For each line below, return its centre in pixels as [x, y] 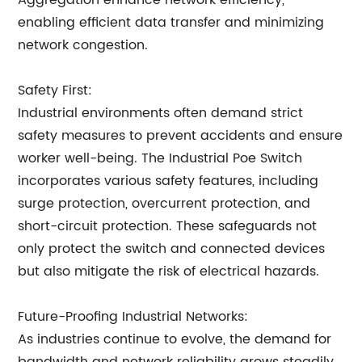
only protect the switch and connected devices [172, 249]
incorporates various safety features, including [168, 181]
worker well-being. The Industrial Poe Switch [160, 158]
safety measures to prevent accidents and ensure [181, 136]
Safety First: [55, 90]
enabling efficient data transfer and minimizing [171, 23]
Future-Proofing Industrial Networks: [133, 317]
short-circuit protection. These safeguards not [168, 226]
